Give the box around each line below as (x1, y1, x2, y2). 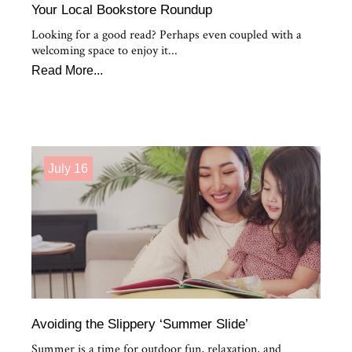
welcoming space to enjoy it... (31, 42, 178, 59)
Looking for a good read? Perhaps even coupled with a (31, 27, 302, 43)
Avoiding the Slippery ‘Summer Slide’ (31, 316, 248, 332)
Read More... (31, 64, 103, 77)
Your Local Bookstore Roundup (31, 2, 212, 17)
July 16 (48, 161, 89, 175)
